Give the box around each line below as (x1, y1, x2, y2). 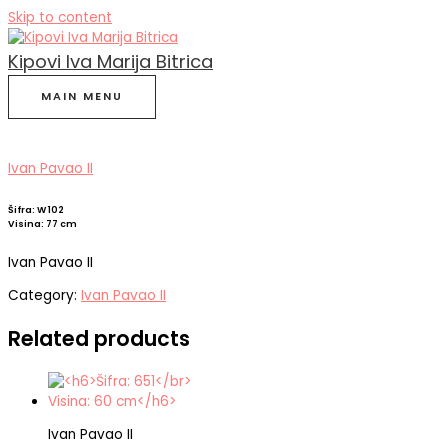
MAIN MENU (41, 89, 123, 104)
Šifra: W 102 (8, 203, 64, 217)
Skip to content (8, 8, 112, 27)
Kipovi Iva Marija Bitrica (8, 49, 213, 74)
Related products (8, 324, 190, 354)
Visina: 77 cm (8, 217, 77, 231)
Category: (8, 286, 81, 306)
